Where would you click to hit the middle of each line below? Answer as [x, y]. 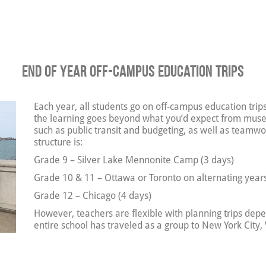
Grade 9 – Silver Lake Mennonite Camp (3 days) [134, 160]
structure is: [58, 142]
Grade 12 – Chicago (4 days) [93, 196]
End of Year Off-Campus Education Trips [133, 72]
